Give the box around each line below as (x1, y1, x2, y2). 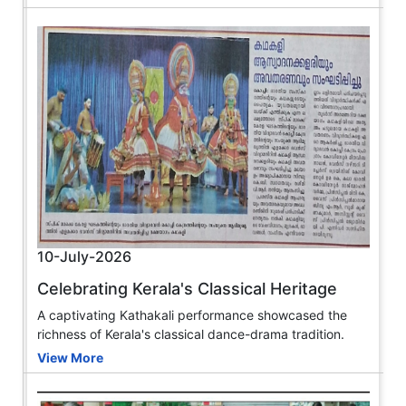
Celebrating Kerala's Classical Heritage (37, 278, 337, 298)
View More (37, 349, 103, 365)
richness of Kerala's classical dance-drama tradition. (37, 325, 344, 342)
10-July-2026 (37, 246, 131, 266)
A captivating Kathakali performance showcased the (37, 306, 347, 323)
